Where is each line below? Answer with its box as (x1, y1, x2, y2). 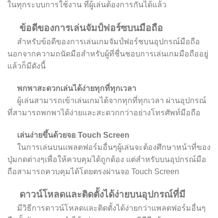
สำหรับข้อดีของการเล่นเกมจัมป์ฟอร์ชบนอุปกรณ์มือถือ (7, 37, 200, 46)
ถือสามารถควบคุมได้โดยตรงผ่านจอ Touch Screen (7, 167, 179, 176)
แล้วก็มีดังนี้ (7, 61, 46, 70)
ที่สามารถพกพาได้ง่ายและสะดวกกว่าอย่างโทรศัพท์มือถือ (7, 108, 200, 117)
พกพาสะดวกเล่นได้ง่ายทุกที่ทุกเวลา (7, 84, 136, 92)
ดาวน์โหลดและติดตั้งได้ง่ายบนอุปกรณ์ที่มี (7, 189, 185, 200)
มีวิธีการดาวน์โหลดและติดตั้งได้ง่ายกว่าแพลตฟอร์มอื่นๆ (7, 204, 206, 213)
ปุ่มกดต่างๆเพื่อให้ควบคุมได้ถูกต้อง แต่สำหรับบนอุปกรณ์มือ (7, 155, 206, 163)
